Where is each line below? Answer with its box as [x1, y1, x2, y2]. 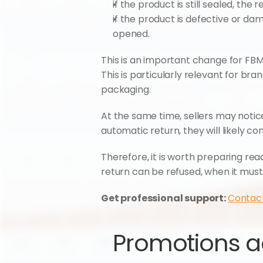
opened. [113, 27, 150, 41]
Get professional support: [101, 191, 228, 205]
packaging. [101, 83, 151, 96]
